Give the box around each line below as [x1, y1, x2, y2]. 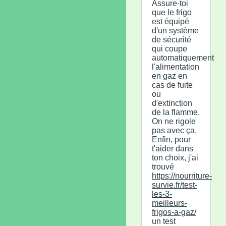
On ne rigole [152, 117, 196, 126]
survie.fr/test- [152, 180, 197, 189]
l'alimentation [152, 62, 199, 71]
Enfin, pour [152, 135, 191, 144]
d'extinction [152, 98, 192, 107]
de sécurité [152, 35, 191, 44]
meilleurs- [152, 198, 187, 207]
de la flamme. [152, 107, 200, 117]
